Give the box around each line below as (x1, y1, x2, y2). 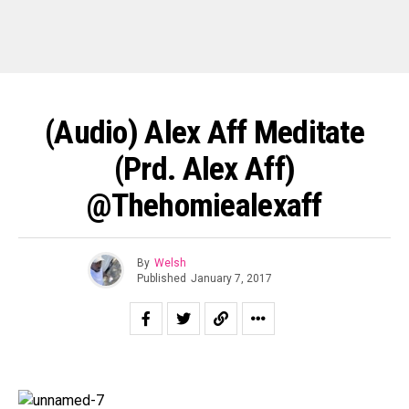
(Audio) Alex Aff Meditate (44, 113, 365, 152)
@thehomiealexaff (87, 186, 322, 225)
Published (137, 271, 186, 285)
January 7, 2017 (191, 271, 272, 285)
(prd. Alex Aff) (113, 150, 296, 188)
